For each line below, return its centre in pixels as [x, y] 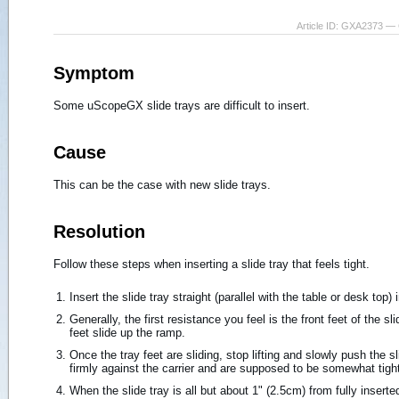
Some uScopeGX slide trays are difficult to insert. [182, 105]
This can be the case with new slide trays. [162, 184]
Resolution [99, 231]
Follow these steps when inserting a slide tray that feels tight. [212, 264]
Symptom [94, 73]
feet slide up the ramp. [127, 332]
